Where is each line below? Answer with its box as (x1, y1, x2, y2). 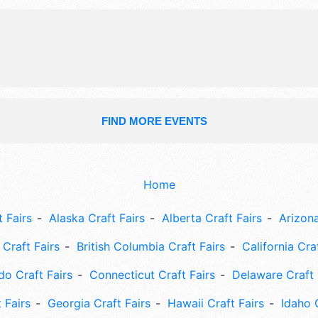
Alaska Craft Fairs (48, 211, 145, 226)
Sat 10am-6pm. (121, 6, 204, 21)
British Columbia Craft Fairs (77, 239, 225, 254)
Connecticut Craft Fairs (89, 268, 215, 283)
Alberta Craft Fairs (161, 211, 262, 226)
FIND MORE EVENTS (101, 115, 207, 128)
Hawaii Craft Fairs (168, 296, 264, 311)
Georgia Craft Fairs (48, 296, 150, 311)
